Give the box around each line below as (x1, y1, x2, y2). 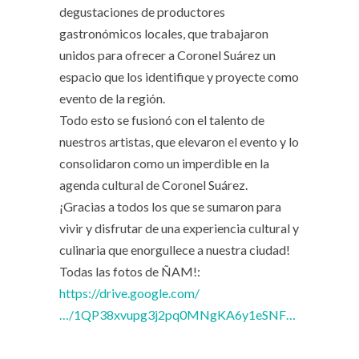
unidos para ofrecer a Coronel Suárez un (59, 46, 276, 63)
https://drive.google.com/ (59, 284, 200, 301)
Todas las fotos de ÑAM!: (59, 263, 200, 279)
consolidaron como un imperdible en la (59, 155, 269, 171)
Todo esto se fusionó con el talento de (59, 111, 264, 127)
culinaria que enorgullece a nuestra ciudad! (59, 241, 290, 257)
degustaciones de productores (59, 3, 225, 19)
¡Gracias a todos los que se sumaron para (59, 198, 281, 214)
